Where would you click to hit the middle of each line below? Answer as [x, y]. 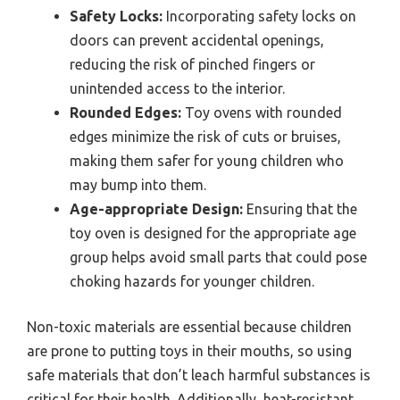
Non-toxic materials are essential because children [189, 327]
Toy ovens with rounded [262, 113]
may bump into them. [138, 185]
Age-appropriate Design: [156, 209]
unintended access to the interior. [177, 89]
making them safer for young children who [207, 161]
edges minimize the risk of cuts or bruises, [205, 137]
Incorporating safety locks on [259, 17]
